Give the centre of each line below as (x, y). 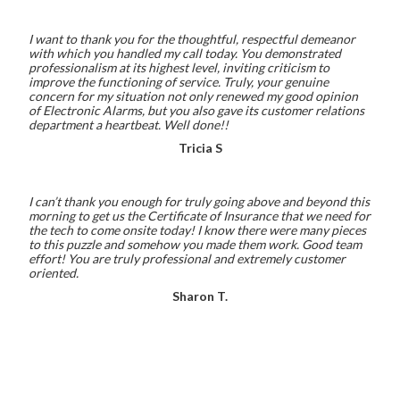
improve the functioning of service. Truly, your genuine (179, 82)
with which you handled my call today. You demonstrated (185, 53)
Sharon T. (200, 296)
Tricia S (200, 148)
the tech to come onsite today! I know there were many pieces (197, 230)
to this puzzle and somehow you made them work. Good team (195, 244)
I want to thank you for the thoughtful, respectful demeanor (192, 39)
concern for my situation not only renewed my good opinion (193, 96)
